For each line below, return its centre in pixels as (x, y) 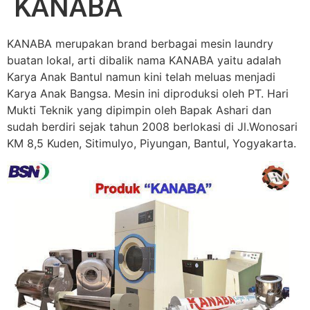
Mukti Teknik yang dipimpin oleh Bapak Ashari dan (139, 110)
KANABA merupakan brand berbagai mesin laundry (140, 44)
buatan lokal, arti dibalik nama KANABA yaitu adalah (144, 60)
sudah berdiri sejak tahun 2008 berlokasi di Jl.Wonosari (152, 127)
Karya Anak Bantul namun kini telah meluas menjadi (141, 77)
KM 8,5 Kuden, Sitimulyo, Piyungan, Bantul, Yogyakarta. (152, 143)
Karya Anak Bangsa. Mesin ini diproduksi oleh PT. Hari (148, 93)
